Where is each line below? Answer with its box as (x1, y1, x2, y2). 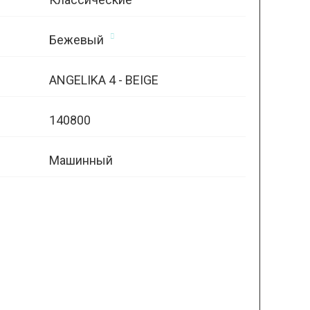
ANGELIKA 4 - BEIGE (48, 73, 158, 87)
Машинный (48, 153, 113, 167)
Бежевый (48, 33, 104, 47)
